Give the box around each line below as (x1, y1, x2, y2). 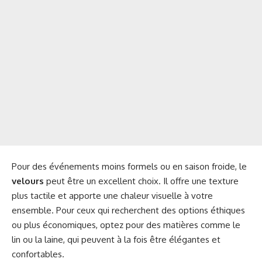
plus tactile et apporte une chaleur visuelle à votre (12, 189, 213, 201)
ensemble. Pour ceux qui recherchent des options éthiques (12, 204, 245, 216)
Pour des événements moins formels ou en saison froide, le (12, 160, 247, 172)
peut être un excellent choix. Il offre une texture (44, 175, 239, 187)
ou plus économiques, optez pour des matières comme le (12, 219, 240, 230)
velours (12, 175, 44, 187)
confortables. (12, 248, 64, 260)
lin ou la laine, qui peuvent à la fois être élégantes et (12, 233, 220, 245)
